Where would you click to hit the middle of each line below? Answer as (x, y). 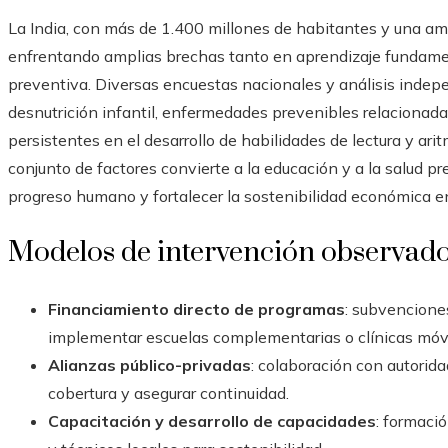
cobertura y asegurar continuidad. (168, 393)
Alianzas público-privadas (149, 365)
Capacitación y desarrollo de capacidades (212, 421)
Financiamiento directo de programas (196, 309)
